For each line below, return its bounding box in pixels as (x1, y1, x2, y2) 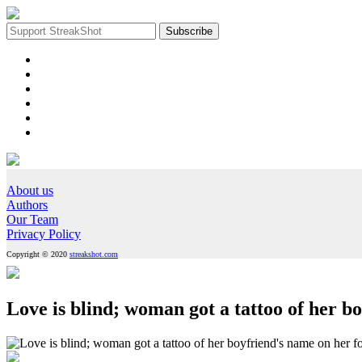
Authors (6, 198, 48, 212)
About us (6, 183, 53, 197)
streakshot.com (69, 249, 118, 259)
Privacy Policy (6, 227, 81, 241)
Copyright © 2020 (6, 249, 69, 259)
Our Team (6, 213, 58, 226)
